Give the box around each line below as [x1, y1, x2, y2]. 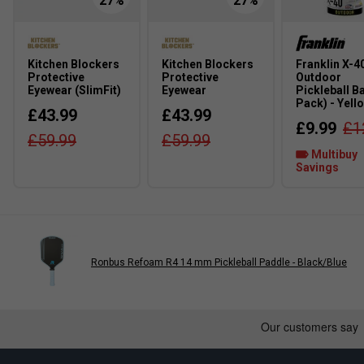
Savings [296, 161, 339, 175]
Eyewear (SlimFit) [28, 84, 121, 97]
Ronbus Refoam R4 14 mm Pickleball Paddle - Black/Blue [91, 256, 347, 268]
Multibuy [309, 148, 357, 162]
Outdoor [296, 71, 341, 84]
